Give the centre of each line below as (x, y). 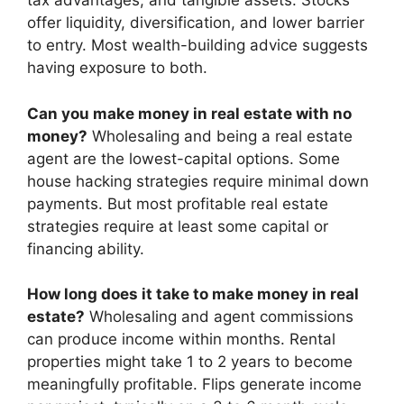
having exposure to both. (117, 68)
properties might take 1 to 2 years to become (190, 362)
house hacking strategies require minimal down (198, 181)
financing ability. (86, 248)
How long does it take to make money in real (193, 294)
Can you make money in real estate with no (189, 113)
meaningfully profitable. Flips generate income (194, 385)
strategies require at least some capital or (178, 226)
